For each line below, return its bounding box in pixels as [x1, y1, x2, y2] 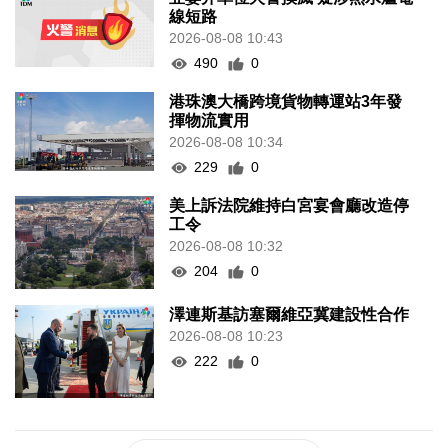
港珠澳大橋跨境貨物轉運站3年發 [169, 93, 403, 111]
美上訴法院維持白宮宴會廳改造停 [169, 197, 410, 215]
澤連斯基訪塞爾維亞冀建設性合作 [169, 306, 410, 324]
